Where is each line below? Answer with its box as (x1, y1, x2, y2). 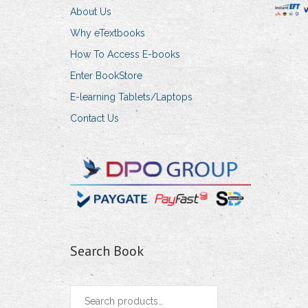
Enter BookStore (70, 70, 142, 82)
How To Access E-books (70, 49, 180, 60)
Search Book (70, 241, 144, 260)
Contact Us (70, 113, 119, 124)
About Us (70, 6, 111, 18)
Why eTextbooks (70, 27, 145, 39)
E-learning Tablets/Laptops (70, 91, 192, 103)
